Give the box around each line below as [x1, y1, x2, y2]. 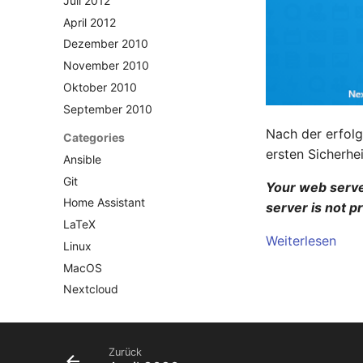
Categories [63, 130, 125, 145]
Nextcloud [63, 282, 118, 297]
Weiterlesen [266, 233, 336, 250]
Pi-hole [63, 347, 100, 361]
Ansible [63, 152, 101, 166]
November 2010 [63, 58, 149, 73]
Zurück [109, 346, 142, 359]
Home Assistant [63, 195, 145, 210]
